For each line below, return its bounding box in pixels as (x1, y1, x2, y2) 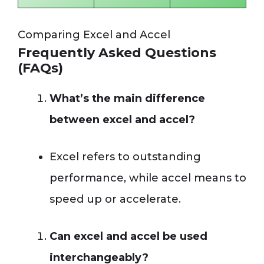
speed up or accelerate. (49, 193, 181, 206)
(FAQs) (18, 60, 63, 77)
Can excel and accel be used (49, 230, 207, 243)
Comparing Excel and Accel (18, 28, 170, 42)
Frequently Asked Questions (18, 45, 216, 61)
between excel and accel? (49, 113, 195, 127)
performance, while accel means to (49, 171, 246, 185)
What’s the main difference (49, 92, 205, 105)
